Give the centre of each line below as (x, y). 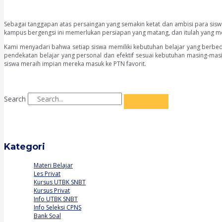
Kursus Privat (52, 191)
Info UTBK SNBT (56, 199)
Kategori (25, 147)
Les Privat (47, 174)
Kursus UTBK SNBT (60, 182)
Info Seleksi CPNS (57, 207)
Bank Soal (47, 216)
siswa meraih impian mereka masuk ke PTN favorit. (75, 64)
